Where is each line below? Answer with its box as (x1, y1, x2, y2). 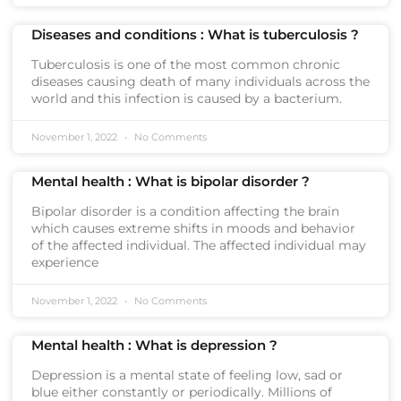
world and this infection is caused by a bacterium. (31, 90, 342, 107)
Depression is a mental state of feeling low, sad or (31, 367, 343, 383)
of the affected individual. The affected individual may (31, 237, 366, 253)
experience (31, 254, 98, 270)
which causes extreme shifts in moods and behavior (31, 220, 355, 236)
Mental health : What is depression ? (31, 337, 277, 354)
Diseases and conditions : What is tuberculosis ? (31, 26, 359, 43)
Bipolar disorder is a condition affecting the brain (31, 203, 339, 219)
